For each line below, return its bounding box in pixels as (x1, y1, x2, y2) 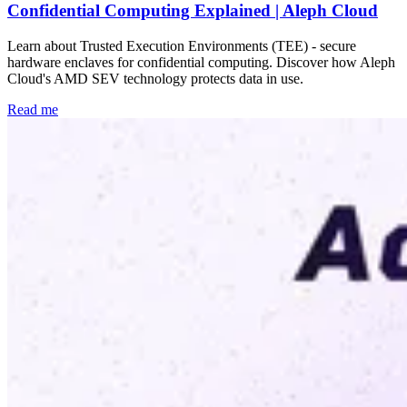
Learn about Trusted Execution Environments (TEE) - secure (7, 38, 356, 55)
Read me (7, 102, 58, 118)
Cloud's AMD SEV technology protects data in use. (7, 71, 303, 87)
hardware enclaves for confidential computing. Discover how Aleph (7, 55, 395, 71)
